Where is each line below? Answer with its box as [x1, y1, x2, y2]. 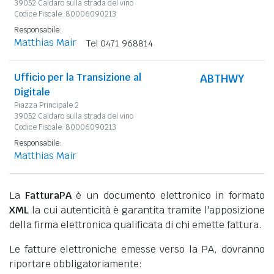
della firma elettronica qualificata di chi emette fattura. [9, 218, 262, 231]
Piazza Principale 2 [14, 100, 79, 110]
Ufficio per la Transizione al [14, 70, 141, 84]
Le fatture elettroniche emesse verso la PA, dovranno [9, 242, 265, 256]
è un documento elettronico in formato [71, 188, 265, 202]
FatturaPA [24, 188, 72, 202]
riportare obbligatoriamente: [9, 257, 142, 270]
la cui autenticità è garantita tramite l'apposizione [29, 203, 265, 217]
